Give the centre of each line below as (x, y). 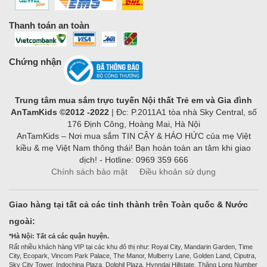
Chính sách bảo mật (89, 172)
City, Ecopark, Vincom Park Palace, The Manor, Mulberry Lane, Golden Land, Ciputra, (133, 256)
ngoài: (22, 221)
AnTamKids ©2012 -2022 (60, 112)
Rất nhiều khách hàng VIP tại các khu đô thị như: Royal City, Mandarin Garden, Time (131, 247)
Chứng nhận (35, 62)
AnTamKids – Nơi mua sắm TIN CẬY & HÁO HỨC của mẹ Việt (133, 136)
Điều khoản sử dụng (178, 172)
